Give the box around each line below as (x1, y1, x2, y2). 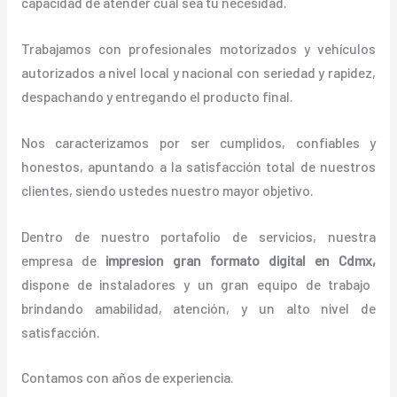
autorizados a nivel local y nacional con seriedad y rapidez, (20, 64, 377, 82)
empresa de (20, 251, 105, 269)
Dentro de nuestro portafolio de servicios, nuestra (20, 227, 377, 245)
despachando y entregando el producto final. (20, 88, 293, 105)
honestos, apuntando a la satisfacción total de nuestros (20, 157, 377, 175)
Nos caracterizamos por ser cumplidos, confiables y (20, 133, 377, 151)
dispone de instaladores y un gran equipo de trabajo (20, 275, 371, 292)
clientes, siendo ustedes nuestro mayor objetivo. (20, 181, 324, 198)
